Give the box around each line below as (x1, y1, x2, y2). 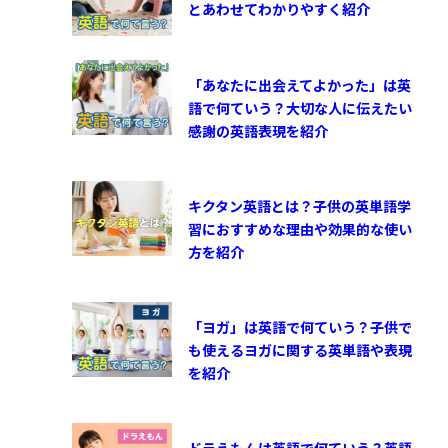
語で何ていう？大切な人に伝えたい (188, 97, 412, 118)
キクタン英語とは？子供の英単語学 (188, 195, 411, 216)
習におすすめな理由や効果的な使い (188, 218, 412, 239)
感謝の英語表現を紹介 (188, 120, 328, 141)
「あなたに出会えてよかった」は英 (188, 74, 411, 95)
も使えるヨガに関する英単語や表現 (188, 339, 412, 360)
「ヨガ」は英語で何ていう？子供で (188, 316, 412, 337)
